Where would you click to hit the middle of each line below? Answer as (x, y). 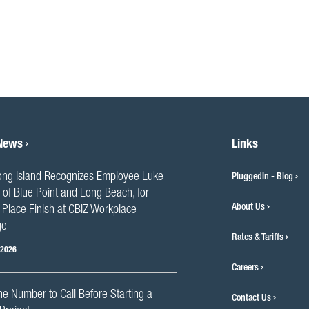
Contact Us (252, 298)
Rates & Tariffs (258, 238)
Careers (246, 268)
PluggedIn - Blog (263, 177)
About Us (249, 207)
